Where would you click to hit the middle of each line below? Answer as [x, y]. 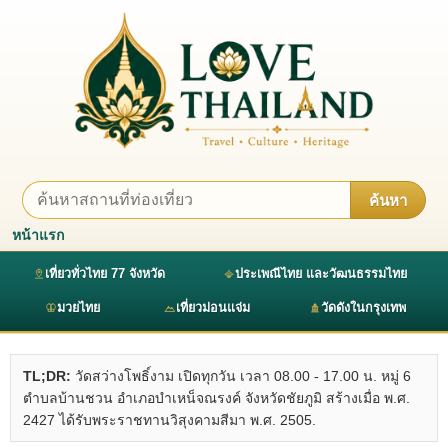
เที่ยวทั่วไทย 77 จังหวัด [104, 273]
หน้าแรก [38, 234]
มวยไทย [79, 307]
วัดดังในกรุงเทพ [364, 307]
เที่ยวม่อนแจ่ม [212, 307]
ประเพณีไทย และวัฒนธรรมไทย [320, 273]
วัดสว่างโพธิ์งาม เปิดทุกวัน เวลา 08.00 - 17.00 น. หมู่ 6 [241, 375]
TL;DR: [47, 375]
